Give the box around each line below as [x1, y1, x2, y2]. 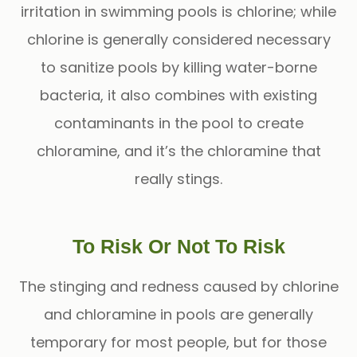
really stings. [135, 168, 222, 189]
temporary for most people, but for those [30, 331, 327, 352]
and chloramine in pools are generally [44, 304, 313, 324]
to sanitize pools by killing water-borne [40, 57, 317, 77]
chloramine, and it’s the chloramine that [36, 140, 321, 161]
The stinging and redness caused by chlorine [18, 276, 339, 296]
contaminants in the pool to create [53, 112, 304, 133]
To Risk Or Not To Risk [72, 234, 285, 257]
